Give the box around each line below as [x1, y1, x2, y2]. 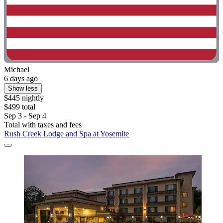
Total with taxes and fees [4, 120, 82, 129]
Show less [8, 85, 38, 93]
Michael [4, 65, 29, 74]
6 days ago [4, 74, 38, 83]
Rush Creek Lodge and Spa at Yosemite [4, 129, 129, 138]
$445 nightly [4, 94, 44, 103]
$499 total [4, 103, 35, 111]
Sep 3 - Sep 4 [4, 111, 46, 120]
